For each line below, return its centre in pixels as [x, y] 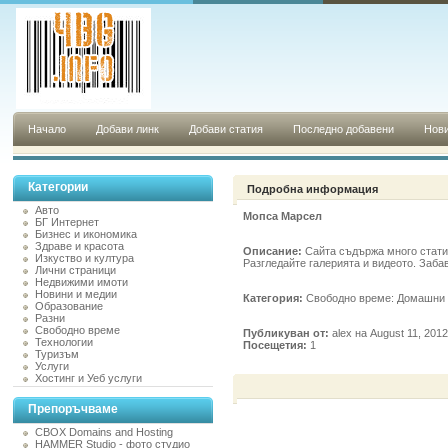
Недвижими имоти [81, 282]
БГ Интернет [67, 222]
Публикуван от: [287, 333]
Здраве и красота [79, 246]
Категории [58, 187]
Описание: [274, 251]
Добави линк [127, 129]
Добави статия [226, 129]
